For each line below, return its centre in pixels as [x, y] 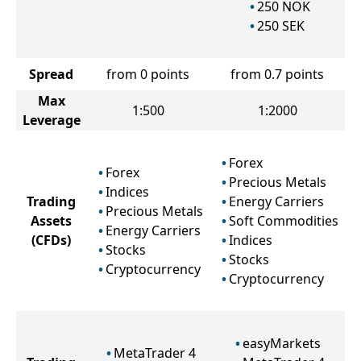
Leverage [51, 120]
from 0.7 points [277, 74]
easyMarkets [282, 343]
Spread [51, 74]
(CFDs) [51, 240]
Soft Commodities [284, 221]
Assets [51, 221]
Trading [51, 201]
